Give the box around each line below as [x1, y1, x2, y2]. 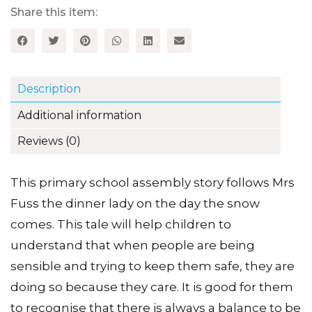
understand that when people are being [10, 237, 255, 252]
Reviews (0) [17, 134, 81, 148]
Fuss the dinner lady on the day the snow [10, 196, 260, 210]
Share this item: [10, 5, 97, 19]
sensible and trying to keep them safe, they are [10, 258, 295, 273]
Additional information [17, 108, 141, 122]
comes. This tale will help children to [10, 217, 231, 231]
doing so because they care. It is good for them [10, 279, 293, 294]
